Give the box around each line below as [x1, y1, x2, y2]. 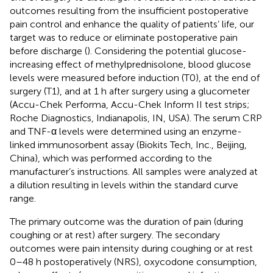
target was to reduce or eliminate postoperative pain [10, 31, 238, 43]
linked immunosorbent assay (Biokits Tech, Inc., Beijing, [10, 138, 247, 151]
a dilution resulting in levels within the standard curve [10, 179, 238, 191]
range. [10, 192, 36, 204]
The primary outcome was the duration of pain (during [10, 215, 243, 227]
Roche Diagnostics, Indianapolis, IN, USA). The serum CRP [10, 112, 262, 124]
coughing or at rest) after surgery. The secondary [10, 229, 220, 241]
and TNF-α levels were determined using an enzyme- [10, 125, 242, 137]
